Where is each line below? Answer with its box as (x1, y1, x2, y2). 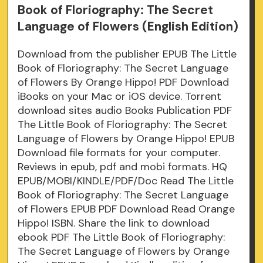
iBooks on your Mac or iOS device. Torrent (18, 89, 222, 104)
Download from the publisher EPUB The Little (18, 47, 237, 62)
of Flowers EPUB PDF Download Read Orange (18, 202, 235, 217)
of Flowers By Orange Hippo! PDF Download (18, 75, 230, 90)
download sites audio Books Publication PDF (18, 103, 232, 118)
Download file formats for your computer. (18, 146, 221, 160)
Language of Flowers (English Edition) (18, 18, 239, 35)
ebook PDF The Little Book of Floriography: (18, 230, 225, 245)
